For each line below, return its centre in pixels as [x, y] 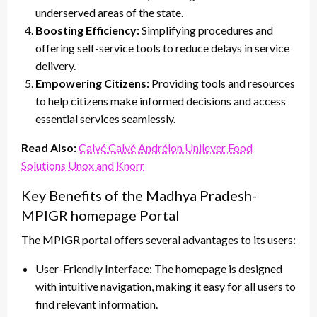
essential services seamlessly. [105, 118]
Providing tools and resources [222, 83]
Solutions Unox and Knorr [83, 165]
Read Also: [50, 147]
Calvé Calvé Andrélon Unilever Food [166, 147]
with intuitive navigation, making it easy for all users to [166, 286]
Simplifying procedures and [207, 30]
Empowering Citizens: [92, 83]
